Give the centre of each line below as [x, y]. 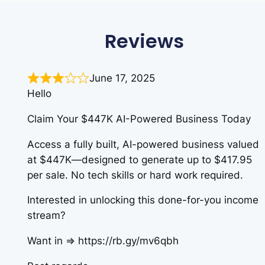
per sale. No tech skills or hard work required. [135, 175]
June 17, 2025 [122, 78]
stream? [46, 216]
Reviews [144, 41]
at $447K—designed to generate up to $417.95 [140, 159]
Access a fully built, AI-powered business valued [143, 144]
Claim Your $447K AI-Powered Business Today [139, 119]
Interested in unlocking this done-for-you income [143, 200]
